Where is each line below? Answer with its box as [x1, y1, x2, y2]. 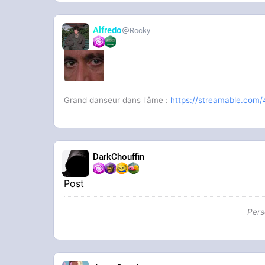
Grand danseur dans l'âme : [64, 95, 171, 105]
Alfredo [93, 25, 122, 36]
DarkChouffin [93, 151, 145, 162]
